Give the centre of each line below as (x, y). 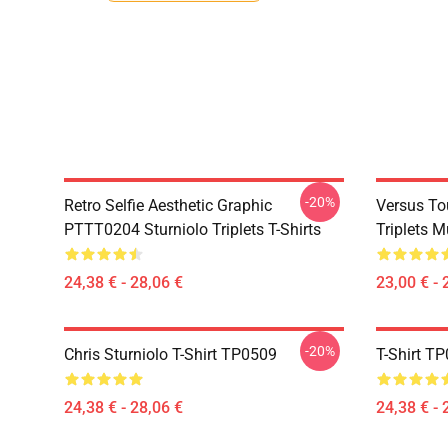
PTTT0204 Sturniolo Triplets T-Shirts (192, 229)
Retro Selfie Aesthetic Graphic (168, 205)
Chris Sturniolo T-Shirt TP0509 (170, 354)
